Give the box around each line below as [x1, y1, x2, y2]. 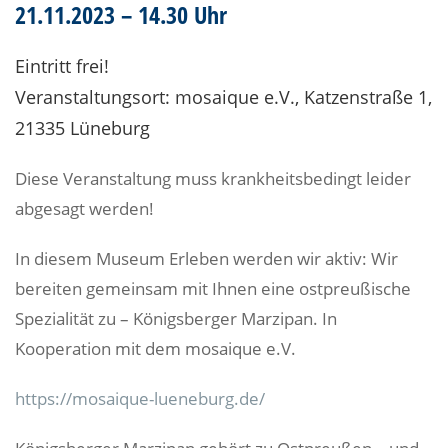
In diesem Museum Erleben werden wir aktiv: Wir [15, 247, 398, 270]
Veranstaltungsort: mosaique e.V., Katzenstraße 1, [15, 85, 432, 109]
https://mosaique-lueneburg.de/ [15, 387, 265, 410]
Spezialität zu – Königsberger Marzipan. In [15, 307, 337, 330]
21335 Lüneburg [15, 116, 150, 140]
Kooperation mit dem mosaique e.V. [15, 337, 296, 360]
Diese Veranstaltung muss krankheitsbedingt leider [15, 167, 411, 190]
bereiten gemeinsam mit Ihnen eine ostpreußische [15, 277, 411, 300]
